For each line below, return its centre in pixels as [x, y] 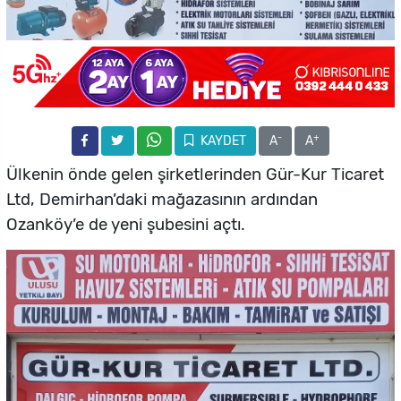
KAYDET [222, 141]
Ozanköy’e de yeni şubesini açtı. [126, 225]
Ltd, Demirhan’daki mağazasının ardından [162, 200]
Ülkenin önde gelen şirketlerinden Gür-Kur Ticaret [195, 175]
